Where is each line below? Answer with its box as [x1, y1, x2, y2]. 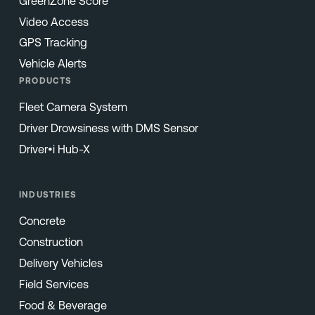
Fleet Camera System [18, 101, 127, 114]
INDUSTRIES [18, 190, 77, 200]
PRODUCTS [18, 76, 72, 86]
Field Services [18, 277, 89, 290]
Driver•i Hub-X [18, 143, 90, 156]
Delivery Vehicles [18, 257, 103, 270]
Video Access [18, 15, 89, 28]
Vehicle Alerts [18, 57, 86, 70]
